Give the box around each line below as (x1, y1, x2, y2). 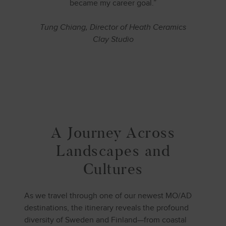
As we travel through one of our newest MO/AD (24, 191, 192, 201)
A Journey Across (51, 123, 175, 142)
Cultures (83, 159, 143, 179)
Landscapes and (56, 141, 170, 160)
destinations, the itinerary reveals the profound (24, 203, 189, 213)
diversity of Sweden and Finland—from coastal (24, 215, 187, 225)
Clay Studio (92, 34, 134, 44)
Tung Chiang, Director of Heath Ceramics (40, 22, 186, 32)
